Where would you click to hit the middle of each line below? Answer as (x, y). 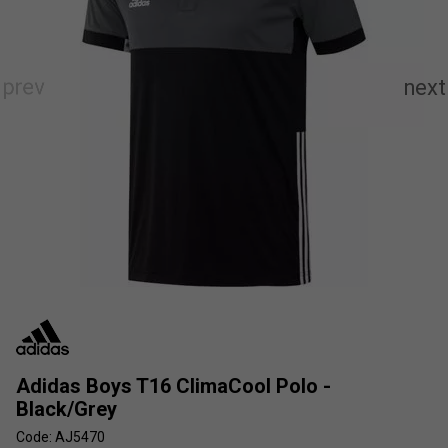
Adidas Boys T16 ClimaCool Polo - (173, 385)
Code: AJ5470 (60, 436)
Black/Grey (66, 408)
